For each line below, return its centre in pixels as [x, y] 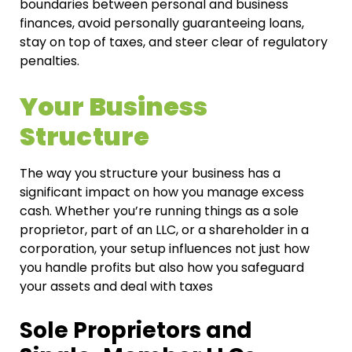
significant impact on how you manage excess [162, 192]
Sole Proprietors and [136, 331]
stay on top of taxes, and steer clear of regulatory [174, 42]
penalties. [51, 61]
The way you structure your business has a [150, 174]
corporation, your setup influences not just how [165, 249]
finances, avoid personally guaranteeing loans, [162, 24]
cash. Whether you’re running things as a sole [159, 211]
